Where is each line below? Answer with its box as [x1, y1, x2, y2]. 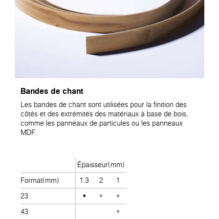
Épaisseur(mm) [77, 160, 125, 170]
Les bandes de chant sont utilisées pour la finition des [21, 99, 187, 109]
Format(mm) [21, 175, 59, 186]
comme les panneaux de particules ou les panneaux [21, 118, 183, 128]
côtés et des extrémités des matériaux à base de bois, [21, 109, 188, 119]
